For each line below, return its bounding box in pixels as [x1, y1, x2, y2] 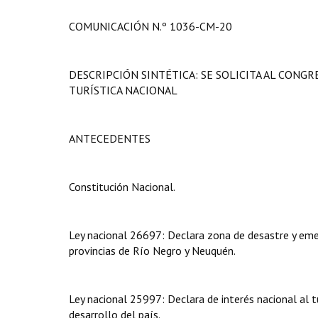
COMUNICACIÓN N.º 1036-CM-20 [69, 19, 232, 33]
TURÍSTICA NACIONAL [69, 83, 177, 97]
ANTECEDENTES [69, 131, 150, 146]
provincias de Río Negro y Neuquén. [69, 243, 236, 258]
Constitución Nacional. [69, 180, 175, 194]
